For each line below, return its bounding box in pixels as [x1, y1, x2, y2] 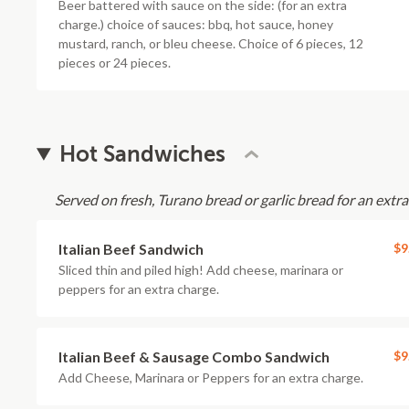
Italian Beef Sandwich [58, 240, 204, 257]
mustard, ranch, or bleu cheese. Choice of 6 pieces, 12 [58, 36, 363, 51]
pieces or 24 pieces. [58, 55, 171, 70]
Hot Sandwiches [59, 142, 226, 167]
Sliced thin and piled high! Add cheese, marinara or [58, 262, 343, 278]
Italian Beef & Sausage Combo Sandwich [58, 348, 330, 365]
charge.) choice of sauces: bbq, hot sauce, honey [58, 16, 333, 32]
